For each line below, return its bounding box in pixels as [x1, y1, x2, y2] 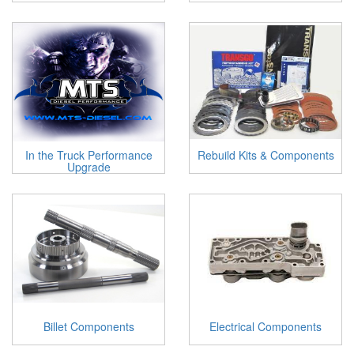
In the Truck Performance [24, 147, 153, 163]
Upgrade [66, 159, 111, 175]
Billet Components [43, 318, 134, 334]
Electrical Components [209, 318, 322, 334]
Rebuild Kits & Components [197, 147, 334, 163]
